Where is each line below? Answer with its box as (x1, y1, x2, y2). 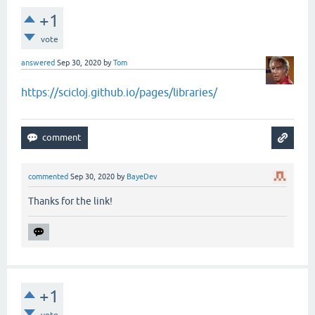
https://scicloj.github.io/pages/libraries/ (21, 85, 217, 98)
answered (21, 58, 55, 67)
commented (28, 172, 68, 181)
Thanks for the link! (28, 195, 112, 207)
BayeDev (127, 172, 157, 181)
